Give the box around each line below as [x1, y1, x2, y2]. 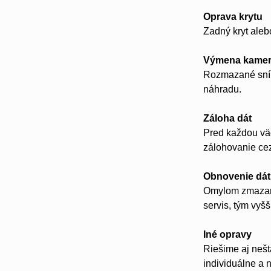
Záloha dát [203, 113, 252, 123]
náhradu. [203, 84, 242, 94]
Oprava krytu [203, 11, 263, 22]
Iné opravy [203, 229, 252, 240]
